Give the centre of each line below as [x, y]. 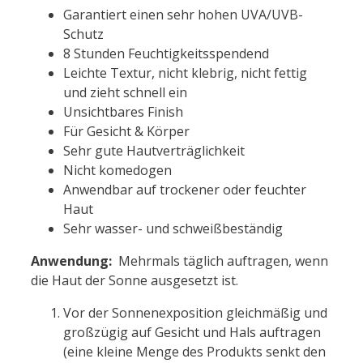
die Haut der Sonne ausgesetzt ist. [135, 281]
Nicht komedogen [117, 171]
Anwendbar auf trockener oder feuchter [185, 190]
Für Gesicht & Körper [126, 132]
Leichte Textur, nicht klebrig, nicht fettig [185, 73]
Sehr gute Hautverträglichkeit [154, 151]
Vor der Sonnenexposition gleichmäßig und [195, 313]
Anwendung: [73, 261]
